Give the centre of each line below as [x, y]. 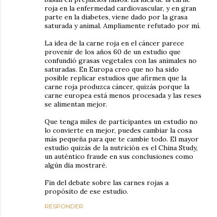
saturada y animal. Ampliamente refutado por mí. [123, 25]
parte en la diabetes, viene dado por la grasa [116, 17]
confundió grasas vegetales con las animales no [121, 60]
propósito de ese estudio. [86, 191]
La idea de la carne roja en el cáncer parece [114, 43]
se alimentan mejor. [76, 104]
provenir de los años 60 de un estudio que [113, 52]
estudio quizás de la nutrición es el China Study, [121, 147]
